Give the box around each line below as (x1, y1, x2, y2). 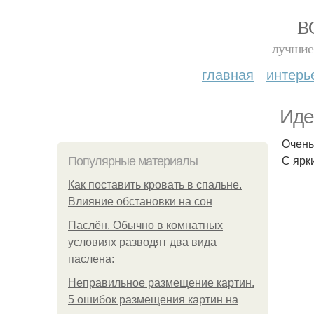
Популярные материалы (68, 154, 198, 168)
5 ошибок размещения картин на (68, 294, 238, 306)
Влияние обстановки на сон (68, 196, 212, 207)
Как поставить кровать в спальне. (68, 179, 242, 191)
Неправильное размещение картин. (68, 277, 254, 289)
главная (202, 64, 254, 84)
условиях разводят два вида (68, 236, 217, 248)
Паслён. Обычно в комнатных (68, 219, 223, 231)
